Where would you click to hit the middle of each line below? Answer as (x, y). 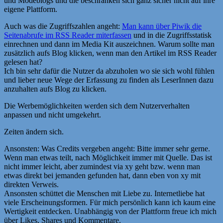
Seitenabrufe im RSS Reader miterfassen (68, 35)
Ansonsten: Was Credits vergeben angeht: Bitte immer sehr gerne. (107, 148)
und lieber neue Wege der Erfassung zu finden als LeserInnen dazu (109, 80)
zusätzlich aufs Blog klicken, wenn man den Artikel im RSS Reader (110, 53)
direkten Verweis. (31, 184)
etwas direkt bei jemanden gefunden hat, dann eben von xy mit (102, 175)
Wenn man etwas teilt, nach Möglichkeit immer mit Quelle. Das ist (108, 157)
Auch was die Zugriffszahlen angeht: (63, 26)
